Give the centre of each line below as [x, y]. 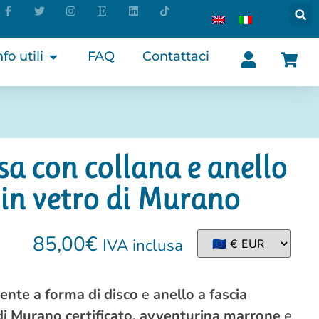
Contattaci [176, 56]
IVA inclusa [143, 246]
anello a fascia [200, 294]
